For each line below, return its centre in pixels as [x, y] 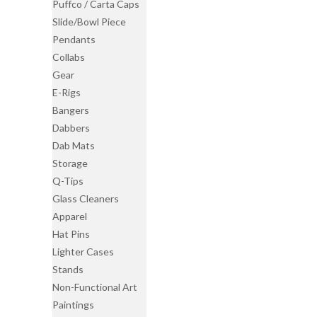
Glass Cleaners [86, 198]
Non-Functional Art [95, 287]
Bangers [71, 110]
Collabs [69, 57]
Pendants [74, 39]
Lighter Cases [83, 252]
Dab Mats [74, 145]
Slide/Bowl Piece [90, 22]
